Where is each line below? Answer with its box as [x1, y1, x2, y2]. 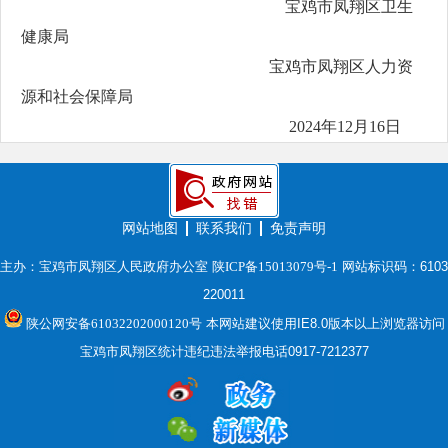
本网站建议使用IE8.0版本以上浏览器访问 [201, 316, 445, 331]
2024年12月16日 [53, 118, 401, 135]
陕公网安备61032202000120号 [22, 316, 202, 331]
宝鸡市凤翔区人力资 [53, 58, 413, 75]
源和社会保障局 [21, 88, 133, 105]
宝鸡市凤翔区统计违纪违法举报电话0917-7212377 [79, 344, 369, 359]
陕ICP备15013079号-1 [212, 259, 338, 274]
